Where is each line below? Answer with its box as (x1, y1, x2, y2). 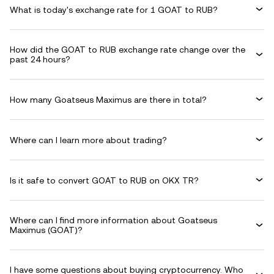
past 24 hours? (10, 54, 70, 64)
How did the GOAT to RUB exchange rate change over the (10, 45, 245, 54)
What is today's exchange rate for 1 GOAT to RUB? (10, 4, 218, 15)
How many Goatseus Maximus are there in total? (10, 94, 207, 105)
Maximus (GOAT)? (10, 225, 83, 235)
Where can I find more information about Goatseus (10, 215, 217, 225)
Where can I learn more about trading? (10, 135, 167, 145)
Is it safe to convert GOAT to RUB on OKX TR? (10, 175, 199, 185)
